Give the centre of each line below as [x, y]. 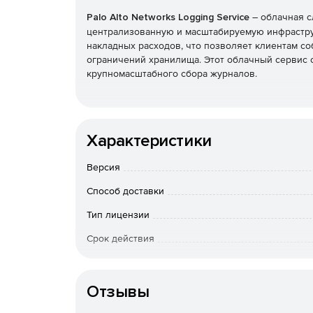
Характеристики [149, 141]
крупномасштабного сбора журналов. [172, 73]
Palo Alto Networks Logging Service [168, 17]
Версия [103, 167]
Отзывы [118, 292]
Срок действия [121, 238]
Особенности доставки [139, 262]
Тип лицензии [118, 214]
